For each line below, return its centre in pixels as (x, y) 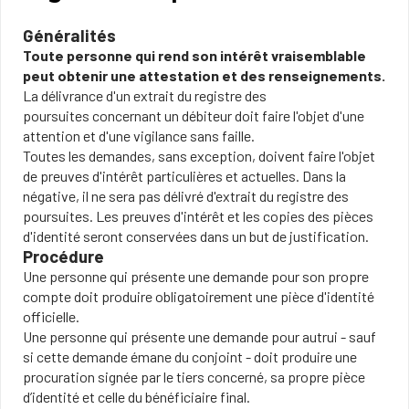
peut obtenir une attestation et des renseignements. (204, 75)
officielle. (51, 316)
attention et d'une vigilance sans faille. (139, 136)
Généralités (69, 35)
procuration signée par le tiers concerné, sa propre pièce (194, 377)
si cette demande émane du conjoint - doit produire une (190, 357)
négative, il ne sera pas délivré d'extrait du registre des (186, 196)
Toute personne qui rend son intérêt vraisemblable (194, 55)
